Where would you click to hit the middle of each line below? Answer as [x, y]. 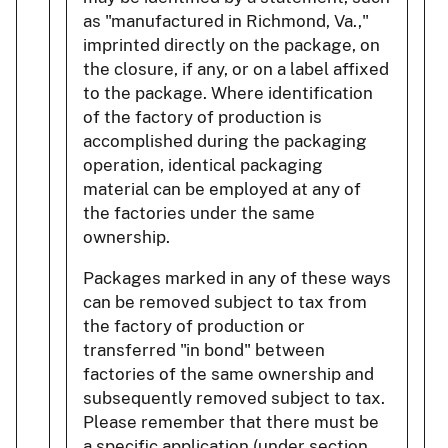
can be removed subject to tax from [225, 301]
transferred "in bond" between [204, 349]
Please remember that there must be [231, 421]
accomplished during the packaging [225, 140]
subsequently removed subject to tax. [234, 397]
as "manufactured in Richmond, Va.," [226, 20]
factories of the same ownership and [228, 373]
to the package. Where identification [228, 92]
